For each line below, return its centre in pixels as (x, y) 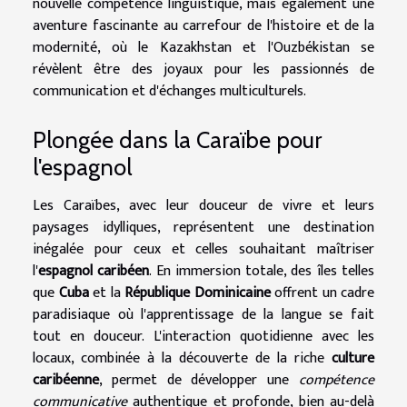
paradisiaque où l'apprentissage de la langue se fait (203, 314)
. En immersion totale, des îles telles (262, 271)
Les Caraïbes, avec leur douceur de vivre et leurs (203, 205)
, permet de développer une (199, 380)
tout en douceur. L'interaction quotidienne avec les (203, 336)
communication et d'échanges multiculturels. (169, 92)
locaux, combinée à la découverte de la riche (182, 358)
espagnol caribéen (94, 271)
